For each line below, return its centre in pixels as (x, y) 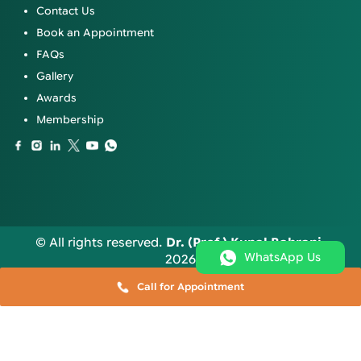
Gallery (55, 76)
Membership (70, 120)
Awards (56, 98)
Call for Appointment (191, 286)
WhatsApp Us (282, 257)
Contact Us (66, 11)
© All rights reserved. (101, 243)
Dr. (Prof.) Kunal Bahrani (244, 243)
